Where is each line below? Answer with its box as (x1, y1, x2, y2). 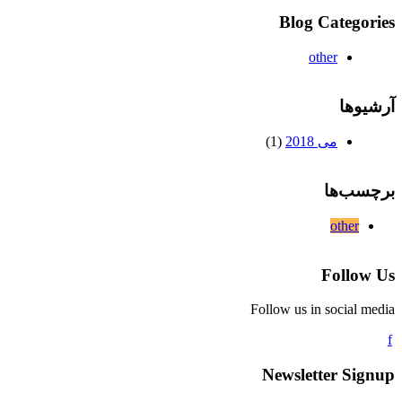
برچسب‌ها (324, 181, 395, 201)
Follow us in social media (250, 301, 395, 318)
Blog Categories (279, 13, 395, 32)
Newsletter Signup (262, 365, 395, 385)
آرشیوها (339, 96, 395, 116)
